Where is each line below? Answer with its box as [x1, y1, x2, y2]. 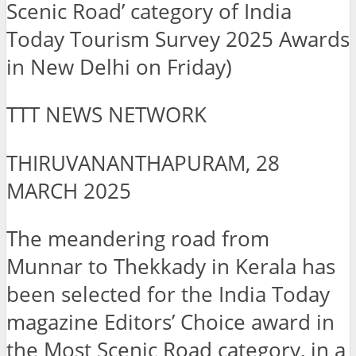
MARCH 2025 [6, 176, 131, 205]
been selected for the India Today [6, 281, 330, 309]
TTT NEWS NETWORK [6, 101, 207, 130]
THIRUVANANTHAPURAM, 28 [6, 149, 280, 177]
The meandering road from [6, 225, 269, 253]
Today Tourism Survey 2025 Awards [6, 25, 350, 53]
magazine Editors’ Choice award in [6, 308, 335, 337]
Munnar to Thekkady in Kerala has [6, 253, 335, 281]
